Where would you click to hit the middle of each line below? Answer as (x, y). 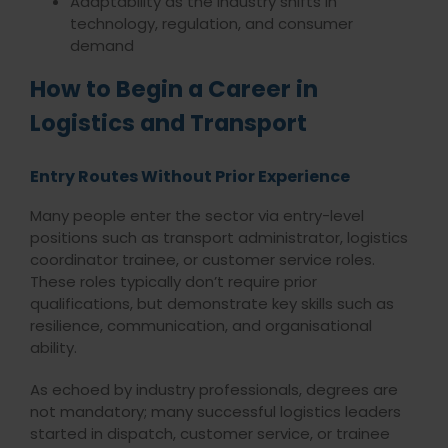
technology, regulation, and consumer (211, 24)
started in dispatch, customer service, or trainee (209, 434)
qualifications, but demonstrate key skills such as (211, 304)
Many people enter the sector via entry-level (196, 216)
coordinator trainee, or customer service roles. (202, 260)
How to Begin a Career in (173, 89)
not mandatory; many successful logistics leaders (215, 412)
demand (103, 46)
